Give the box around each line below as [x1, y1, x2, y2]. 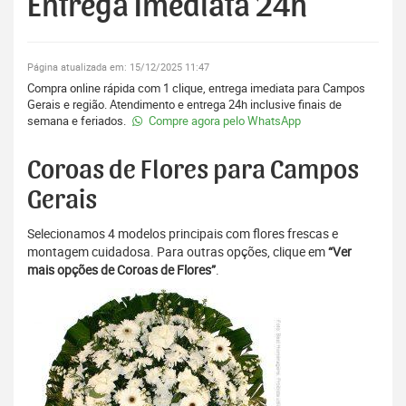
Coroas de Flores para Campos [27, 157, 359, 185]
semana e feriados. [27, 112, 129, 130]
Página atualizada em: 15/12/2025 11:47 [27, 61, 209, 74]
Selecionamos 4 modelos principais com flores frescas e [27, 225, 338, 243]
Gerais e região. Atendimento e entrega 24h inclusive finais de [27, 96, 342, 113]
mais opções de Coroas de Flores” [27, 261, 216, 279]
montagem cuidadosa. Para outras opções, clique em [27, 243, 328, 261]
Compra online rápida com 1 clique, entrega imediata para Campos [27, 80, 365, 97]
